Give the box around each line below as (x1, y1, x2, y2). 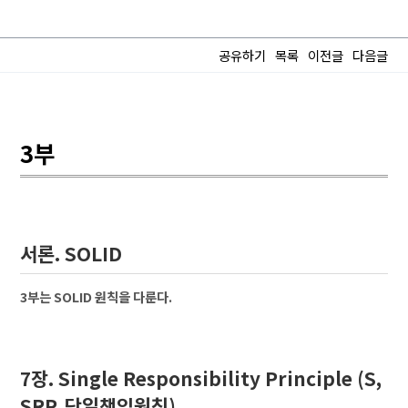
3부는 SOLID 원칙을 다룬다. (20, 287, 173, 306)
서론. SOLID (20, 240, 123, 267)
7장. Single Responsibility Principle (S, (20, 364, 382, 392)
